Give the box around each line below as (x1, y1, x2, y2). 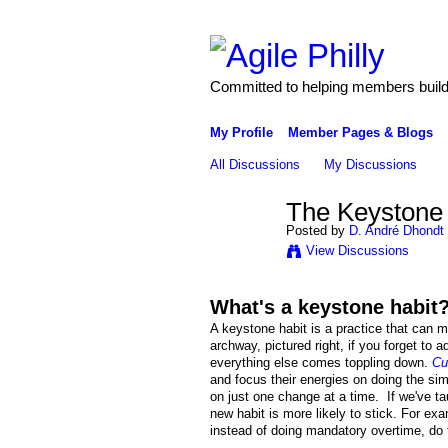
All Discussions (209, 156, 300, 172)
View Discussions (305, 242, 409, 258)
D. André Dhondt (348, 222, 444, 238)
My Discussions (324, 156, 418, 172)
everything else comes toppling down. (209, 355, 432, 371)
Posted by (285, 222, 349, 238)
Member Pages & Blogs (287, 124, 433, 140)
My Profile (209, 124, 273, 140)
